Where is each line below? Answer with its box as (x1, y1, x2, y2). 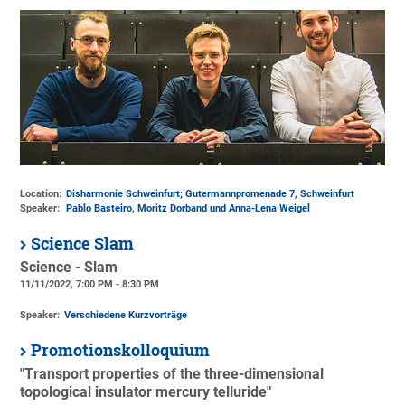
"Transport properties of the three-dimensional (20, 365, 325, 382)
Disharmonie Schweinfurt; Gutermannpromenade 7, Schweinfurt (66, 188, 355, 201)
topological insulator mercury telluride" (20, 383, 272, 400)
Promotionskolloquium (31, 339, 211, 361)
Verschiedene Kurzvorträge (64, 308, 188, 321)
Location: (20, 188, 62, 201)
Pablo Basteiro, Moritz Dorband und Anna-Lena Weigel (66, 202, 311, 215)
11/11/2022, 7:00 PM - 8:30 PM (20, 278, 160, 291)
